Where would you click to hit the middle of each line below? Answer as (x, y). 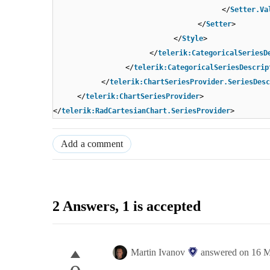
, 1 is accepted (158, 206)
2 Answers (84, 206)
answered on (226, 253)
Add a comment (92, 144)
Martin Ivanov (158, 253)
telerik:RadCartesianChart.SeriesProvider (146, 111)
